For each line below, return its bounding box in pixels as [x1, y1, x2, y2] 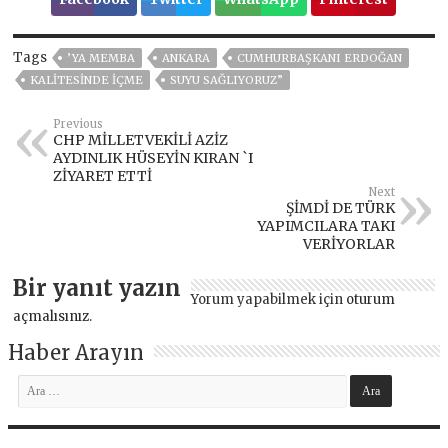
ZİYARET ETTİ [53, 166, 153, 185]
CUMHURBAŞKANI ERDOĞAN [237, 50, 403, 65]
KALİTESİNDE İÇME [30, 72, 144, 87]
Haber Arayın [8, 339, 145, 365]
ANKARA [162, 50, 211, 65]
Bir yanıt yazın [13, 273, 182, 302]
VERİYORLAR [302, 234, 395, 253]
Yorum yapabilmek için [191, 290, 347, 308]
